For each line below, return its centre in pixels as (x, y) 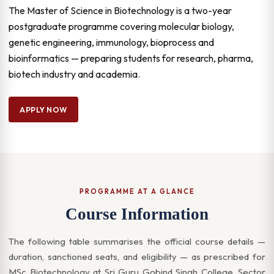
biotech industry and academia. (74, 74)
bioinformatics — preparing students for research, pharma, (131, 58)
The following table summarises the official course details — (137, 241)
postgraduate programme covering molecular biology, (121, 26)
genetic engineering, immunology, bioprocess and (111, 42)
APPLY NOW (43, 109)
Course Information (137, 214)
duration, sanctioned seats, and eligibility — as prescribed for (137, 257)
